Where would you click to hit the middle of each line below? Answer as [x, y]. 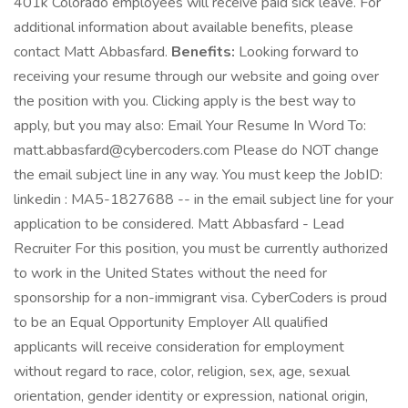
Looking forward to [297, 52]
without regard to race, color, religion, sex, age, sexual [182, 372]
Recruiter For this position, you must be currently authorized [201, 249]
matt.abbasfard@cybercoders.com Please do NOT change [196, 150]
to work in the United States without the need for [170, 273]
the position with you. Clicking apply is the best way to [185, 101]
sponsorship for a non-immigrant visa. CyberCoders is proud [200, 298]
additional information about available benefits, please [184, 27]
